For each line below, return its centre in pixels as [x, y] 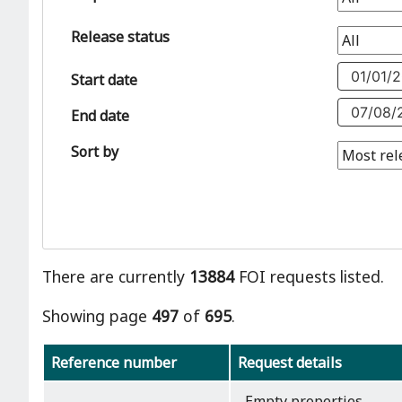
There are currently [116, 277]
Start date [104, 79]
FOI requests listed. [309, 277]
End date [100, 115]
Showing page [97, 315]
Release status [120, 36]
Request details [290, 363]
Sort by [95, 151]
